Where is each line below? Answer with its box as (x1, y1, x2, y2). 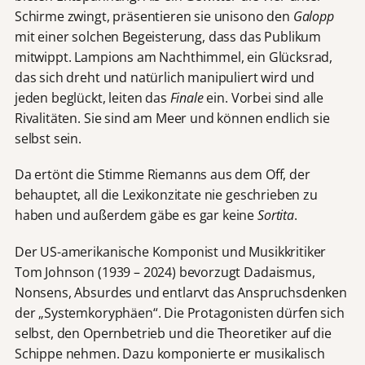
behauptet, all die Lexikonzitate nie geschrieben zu (14, 186, 318, 204)
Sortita (257, 206, 294, 225)
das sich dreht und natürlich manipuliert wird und (14, 68, 315, 87)
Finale (169, 89, 204, 108)
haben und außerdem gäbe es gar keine (14, 206, 257, 225)
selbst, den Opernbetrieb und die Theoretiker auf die (14, 323, 332, 342)
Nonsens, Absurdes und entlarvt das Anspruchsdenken (14, 283, 347, 301)
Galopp (292, 7, 334, 26)
